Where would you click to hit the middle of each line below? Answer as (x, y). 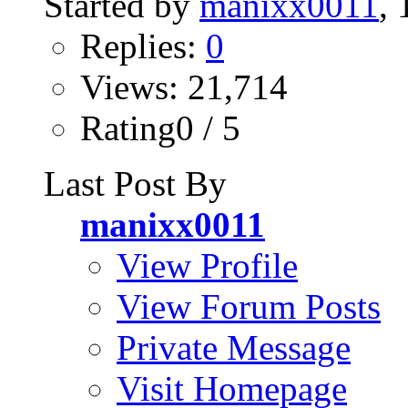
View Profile (207, 265)
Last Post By (135, 183)
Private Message (234, 347)
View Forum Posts (249, 306)
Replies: (143, 46)
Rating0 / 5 (160, 127)
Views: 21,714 (184, 87)
